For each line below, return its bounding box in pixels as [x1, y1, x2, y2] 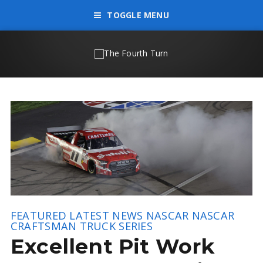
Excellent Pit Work [10, 234, 215, 259]
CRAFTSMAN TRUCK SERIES [10, 219, 153, 234]
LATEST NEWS [69, 208, 143, 223]
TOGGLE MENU [107, 9, 169, 21]
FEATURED [10, 208, 67, 223]
